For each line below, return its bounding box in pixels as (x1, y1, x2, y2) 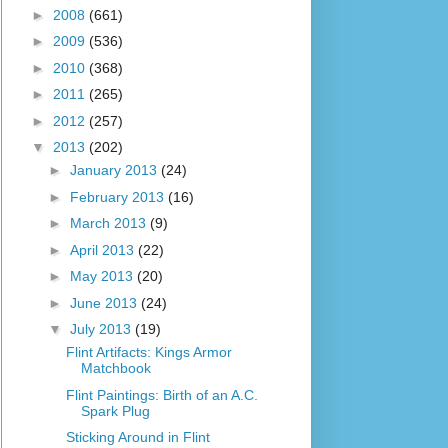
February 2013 (69, 188, 168, 205)
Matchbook (80, 360, 151, 377)
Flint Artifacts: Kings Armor (65, 344, 232, 361)
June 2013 (69, 294, 141, 311)
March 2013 (69, 215, 150, 232)
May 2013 (69, 268, 137, 285)
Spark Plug (80, 402, 150, 419)
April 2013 (69, 241, 138, 258)
